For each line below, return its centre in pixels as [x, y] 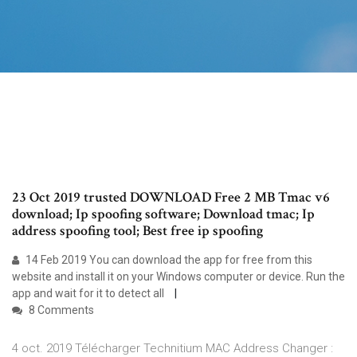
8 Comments [60, 310]
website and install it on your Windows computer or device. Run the [178, 277]
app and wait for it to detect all [89, 294]
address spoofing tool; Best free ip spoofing [139, 231]
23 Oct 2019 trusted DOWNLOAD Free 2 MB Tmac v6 [171, 198]
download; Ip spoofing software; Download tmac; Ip [163, 214]
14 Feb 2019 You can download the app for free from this [168, 260]
